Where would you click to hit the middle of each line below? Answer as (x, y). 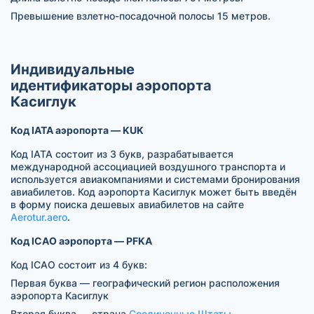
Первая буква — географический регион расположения (145, 282)
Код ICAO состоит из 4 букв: (79, 264)
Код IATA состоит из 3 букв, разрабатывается (122, 153)
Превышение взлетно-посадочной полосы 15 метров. (141, 15)
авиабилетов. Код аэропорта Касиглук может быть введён (153, 191)
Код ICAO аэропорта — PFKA (81, 240)
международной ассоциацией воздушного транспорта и (148, 166)
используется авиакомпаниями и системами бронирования (155, 179)
